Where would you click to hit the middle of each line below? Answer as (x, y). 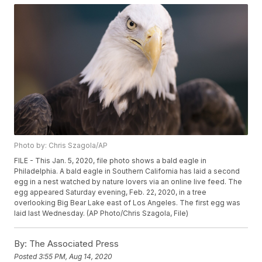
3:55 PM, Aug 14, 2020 (76, 256)
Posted (27, 256)
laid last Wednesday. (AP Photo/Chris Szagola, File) (101, 213)
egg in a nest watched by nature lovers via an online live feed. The (128, 182)
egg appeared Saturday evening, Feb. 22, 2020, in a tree (111, 192)
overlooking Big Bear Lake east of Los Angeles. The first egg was (127, 203)
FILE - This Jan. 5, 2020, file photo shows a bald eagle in (111, 161)
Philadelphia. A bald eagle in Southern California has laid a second (127, 171)
